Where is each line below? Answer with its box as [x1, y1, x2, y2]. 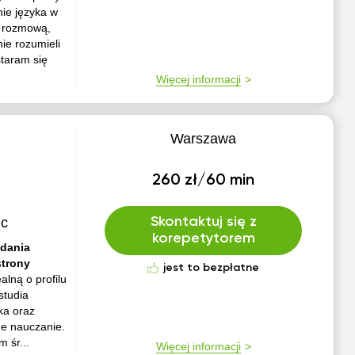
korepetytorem [151, 231, 255, 246]
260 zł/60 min [152, 173, 255, 189]
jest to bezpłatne [163, 262, 260, 273]
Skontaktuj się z [150, 215, 257, 229]
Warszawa [170, 131, 237, 147]
